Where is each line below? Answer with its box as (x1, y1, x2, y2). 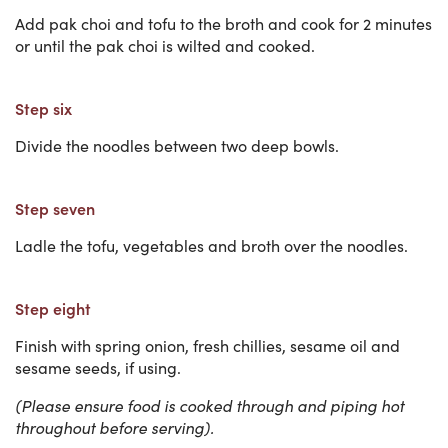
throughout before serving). (15, 416, 214, 438)
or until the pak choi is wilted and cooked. (15, 34, 315, 56)
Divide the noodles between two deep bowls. (15, 134, 339, 156)
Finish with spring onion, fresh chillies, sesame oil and (15, 334, 400, 356)
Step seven (15, 196, 95, 219)
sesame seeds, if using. (15, 356, 181, 378)
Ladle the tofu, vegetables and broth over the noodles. (15, 234, 408, 256)
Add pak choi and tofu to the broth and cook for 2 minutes (15, 12, 432, 34)
